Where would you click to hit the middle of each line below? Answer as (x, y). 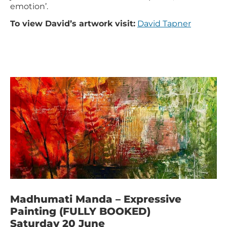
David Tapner (164, 24)
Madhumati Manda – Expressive (96, 199)
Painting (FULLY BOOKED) (80, 212)
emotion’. (29, 6)
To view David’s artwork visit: (73, 24)
